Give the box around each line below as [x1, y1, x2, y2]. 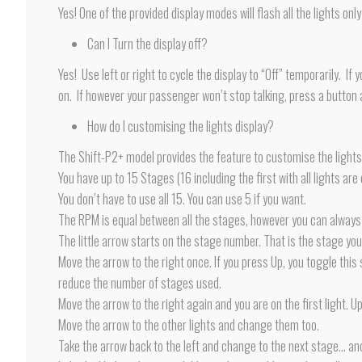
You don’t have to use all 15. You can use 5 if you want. [58, 189, 306, 208]
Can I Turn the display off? [87, 34, 208, 53]
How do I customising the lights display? [87, 116, 274, 136]
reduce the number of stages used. [58, 273, 221, 293]
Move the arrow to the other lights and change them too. [58, 315, 319, 335]
